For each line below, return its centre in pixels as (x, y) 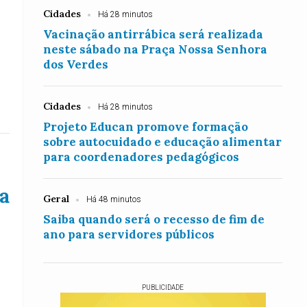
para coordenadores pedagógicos (142, 157)
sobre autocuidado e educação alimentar (163, 142)
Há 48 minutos (114, 199)
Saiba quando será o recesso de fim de (154, 219)
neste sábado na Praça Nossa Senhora (156, 49)
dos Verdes (76, 64)
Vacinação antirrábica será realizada (153, 34)
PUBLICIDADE (163, 287)
